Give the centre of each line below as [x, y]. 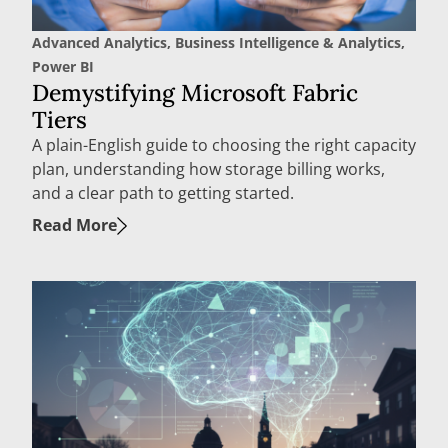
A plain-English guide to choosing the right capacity [224, 144]
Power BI [63, 66]
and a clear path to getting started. [163, 192]
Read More [74, 224]
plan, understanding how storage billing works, [208, 168]
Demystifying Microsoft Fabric [195, 92]
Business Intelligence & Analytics [288, 42]
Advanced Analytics [99, 42]
